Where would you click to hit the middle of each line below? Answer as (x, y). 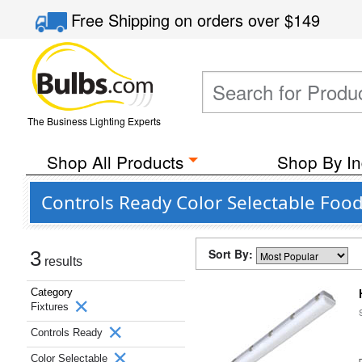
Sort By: (232, 254)
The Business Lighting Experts (94, 121)
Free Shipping (123, 20)
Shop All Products (115, 162)
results (62, 261)
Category (52, 292)
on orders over (230, 20)
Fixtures (51, 307)
